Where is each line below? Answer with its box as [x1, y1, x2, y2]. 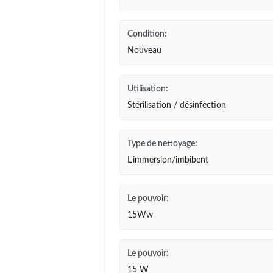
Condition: [127, 30, 167, 38]
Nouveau [127, 46, 161, 55]
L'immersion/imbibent [127, 156, 208, 165]
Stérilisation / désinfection [127, 101, 226, 110]
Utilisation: [127, 85, 168, 93]
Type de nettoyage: [127, 140, 197, 148]
